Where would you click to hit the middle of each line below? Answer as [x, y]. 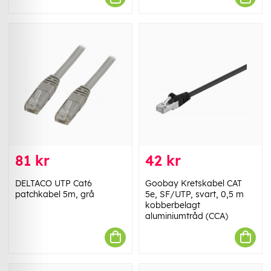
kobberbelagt [173, 205]
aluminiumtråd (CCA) [187, 216]
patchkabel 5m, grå [55, 194]
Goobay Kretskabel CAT [194, 183]
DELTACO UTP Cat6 [54, 183]
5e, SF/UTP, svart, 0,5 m [194, 194]
